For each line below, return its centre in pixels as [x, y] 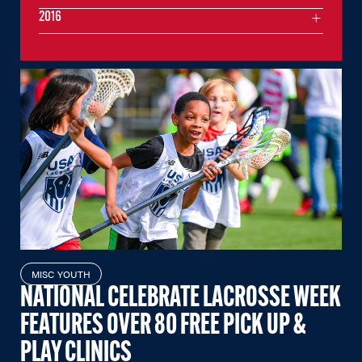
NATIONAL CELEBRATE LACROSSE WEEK [181, 299]
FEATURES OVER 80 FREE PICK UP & [163, 326]
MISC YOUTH [61, 274]
